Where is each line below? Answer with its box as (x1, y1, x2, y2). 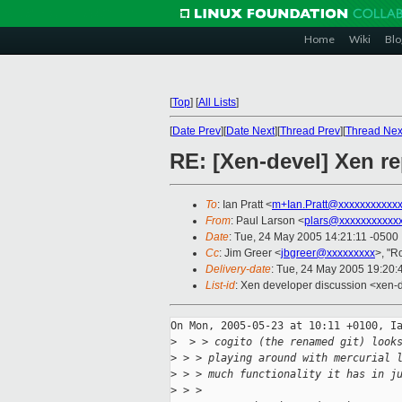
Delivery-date (205, 263, 271, 276)
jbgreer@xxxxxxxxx (281, 247, 375, 260)
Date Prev (172, 125, 221, 137)
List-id (205, 279, 235, 293)
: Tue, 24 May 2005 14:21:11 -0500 (229, 231, 398, 244)
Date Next (226, 125, 275, 137)
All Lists (198, 96, 236, 109)
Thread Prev (280, 125, 340, 137)
